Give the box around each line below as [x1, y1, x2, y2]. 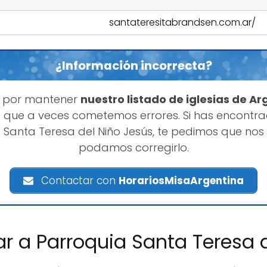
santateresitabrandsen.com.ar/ [108, 15, 256, 30]
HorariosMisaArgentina [119, 173, 244, 188]
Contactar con [38, 173, 119, 188]
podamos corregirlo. [78, 140, 189, 156]
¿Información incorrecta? [55, 57, 212, 74]
